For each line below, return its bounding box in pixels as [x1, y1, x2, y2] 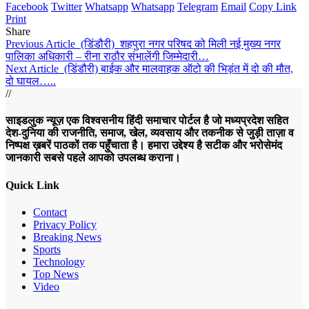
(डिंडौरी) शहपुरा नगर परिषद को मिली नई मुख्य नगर [81, 38, 281, 50]
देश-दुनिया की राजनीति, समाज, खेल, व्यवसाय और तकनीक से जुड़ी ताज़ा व [6, 127, 294, 139]
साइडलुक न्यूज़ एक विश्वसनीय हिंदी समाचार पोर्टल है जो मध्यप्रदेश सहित [6, 114, 288, 127]
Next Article [6, 63, 59, 75]
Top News [33, 268, 79, 280]
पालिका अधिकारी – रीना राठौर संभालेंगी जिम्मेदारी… [6, 50, 209, 63]
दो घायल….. [6, 75, 56, 88]
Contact [33, 206, 67, 218]
